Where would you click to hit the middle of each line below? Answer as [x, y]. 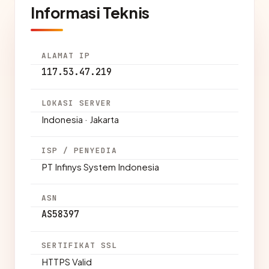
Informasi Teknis [90, 12]
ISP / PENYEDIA [80, 150]
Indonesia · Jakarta [80, 119]
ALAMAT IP [66, 56]
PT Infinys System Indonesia [100, 167]
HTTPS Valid [67, 261]
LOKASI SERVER [77, 103]
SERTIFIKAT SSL [80, 245]
